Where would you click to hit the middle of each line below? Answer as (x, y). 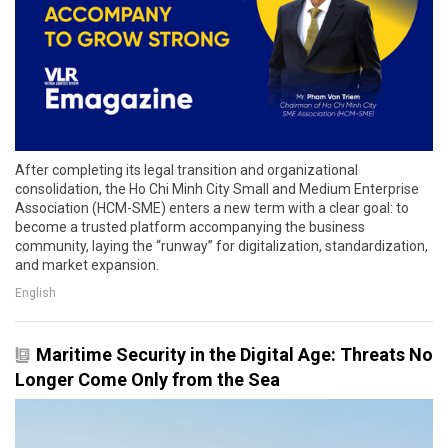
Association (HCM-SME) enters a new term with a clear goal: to (212, 208)
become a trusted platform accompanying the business (190, 227)
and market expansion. (87, 265)
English (35, 292)
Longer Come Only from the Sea (147, 380)
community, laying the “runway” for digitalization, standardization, (221, 246)
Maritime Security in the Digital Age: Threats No (234, 355)
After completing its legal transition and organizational (186, 170)
